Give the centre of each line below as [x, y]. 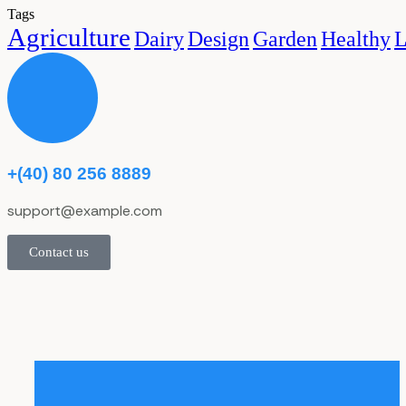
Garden [285, 39]
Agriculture [69, 38]
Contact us [59, 251]
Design [218, 39]
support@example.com [85, 210]
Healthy [356, 39]
